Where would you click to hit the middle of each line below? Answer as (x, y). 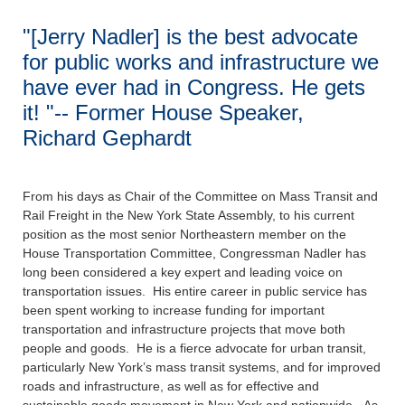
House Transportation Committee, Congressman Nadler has (194, 254)
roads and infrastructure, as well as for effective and (171, 386)
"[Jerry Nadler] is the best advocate (190, 37)
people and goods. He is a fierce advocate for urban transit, (194, 348)
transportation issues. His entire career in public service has (195, 292)
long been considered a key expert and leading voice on (183, 273)
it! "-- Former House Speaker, (163, 113)
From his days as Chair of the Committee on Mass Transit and (200, 197)
